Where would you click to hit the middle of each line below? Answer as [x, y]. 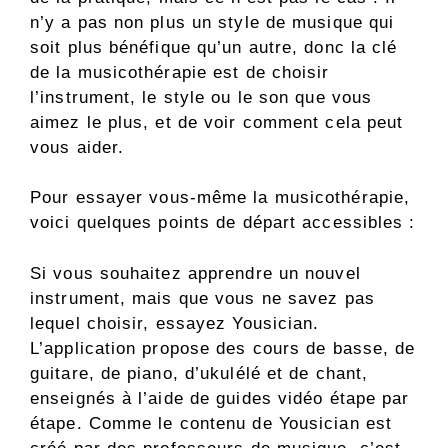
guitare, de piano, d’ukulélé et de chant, [199, 373]
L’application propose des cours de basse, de [223, 348]
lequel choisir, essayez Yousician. [175, 323]
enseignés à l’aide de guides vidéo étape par [220, 398]
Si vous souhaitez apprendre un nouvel [195, 273]
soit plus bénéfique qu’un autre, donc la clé [214, 47]
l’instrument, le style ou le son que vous [201, 97]
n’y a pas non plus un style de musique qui [212, 22]
